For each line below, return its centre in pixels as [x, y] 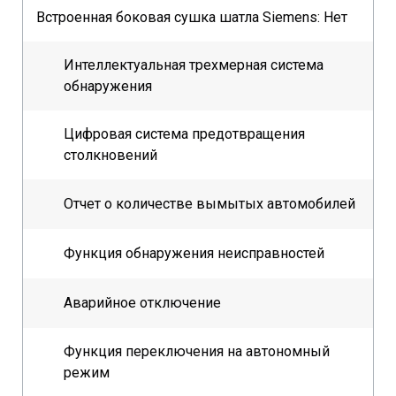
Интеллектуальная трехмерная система [194, 65]
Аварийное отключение [142, 303]
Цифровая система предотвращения [184, 134]
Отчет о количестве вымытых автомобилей [209, 204]
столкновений [110, 156]
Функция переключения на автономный [197, 352]
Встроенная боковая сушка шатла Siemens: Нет [192, 18]
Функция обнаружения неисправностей [194, 254]
